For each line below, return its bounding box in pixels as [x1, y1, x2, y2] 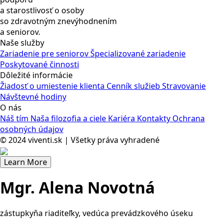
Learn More [4, 156, 47, 167]
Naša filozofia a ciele [30, 112, 108, 124]
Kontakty [137, 112, 172, 124]
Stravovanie [162, 80, 206, 91]
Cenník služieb [107, 80, 162, 91]
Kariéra [108, 112, 137, 124]
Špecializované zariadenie [90, 48, 186, 59]
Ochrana [172, 112, 205, 124]
